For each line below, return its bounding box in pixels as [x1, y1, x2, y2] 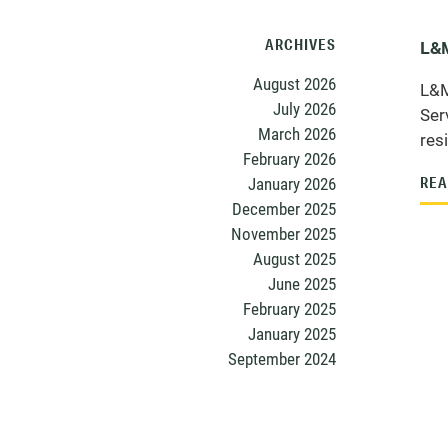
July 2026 [273, 97, 336, 120]
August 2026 [253, 72, 336, 95]
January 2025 [248, 322, 336, 345]
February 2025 [243, 297, 336, 320]
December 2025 [232, 197, 336, 220]
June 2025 [268, 272, 336, 295]
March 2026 [258, 122, 336, 145]
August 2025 [253, 247, 336, 270]
